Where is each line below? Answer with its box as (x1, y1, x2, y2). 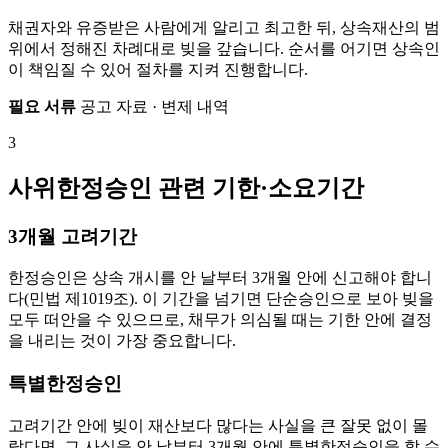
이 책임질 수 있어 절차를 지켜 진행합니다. (8, 60, 308, 78)
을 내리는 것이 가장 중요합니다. (8, 332, 236, 350)
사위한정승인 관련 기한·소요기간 (8, 174, 364, 201)
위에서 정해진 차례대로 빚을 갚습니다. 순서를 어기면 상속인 (8, 39, 440, 57)
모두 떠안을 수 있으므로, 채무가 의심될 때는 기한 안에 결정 (8, 311, 432, 329)
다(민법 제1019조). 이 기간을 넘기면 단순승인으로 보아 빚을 (8, 290, 434, 308)
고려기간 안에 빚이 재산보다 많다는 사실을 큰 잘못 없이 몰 (8, 416, 428, 434)
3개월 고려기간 (8, 225, 137, 247)
